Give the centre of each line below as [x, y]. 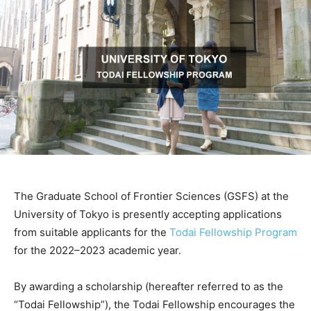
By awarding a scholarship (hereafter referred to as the [149, 287]
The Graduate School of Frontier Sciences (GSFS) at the [151, 196]
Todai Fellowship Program [233, 233]
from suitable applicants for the [92, 233]
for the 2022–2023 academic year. [98, 251]
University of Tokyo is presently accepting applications [148, 215]
